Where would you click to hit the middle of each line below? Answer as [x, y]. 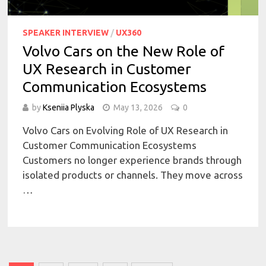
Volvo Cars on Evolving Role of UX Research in [126, 130]
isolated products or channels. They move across [133, 175]
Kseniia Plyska [69, 107]
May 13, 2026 [138, 107]
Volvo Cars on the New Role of [124, 51]
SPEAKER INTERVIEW [66, 32]
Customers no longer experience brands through [132, 160]
